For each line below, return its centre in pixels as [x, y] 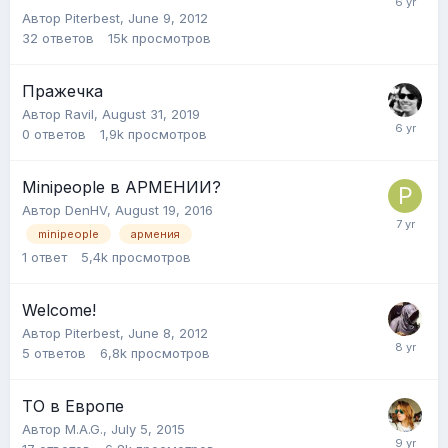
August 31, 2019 [151, 113]
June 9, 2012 [168, 17]
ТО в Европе [73, 405]
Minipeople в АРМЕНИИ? [121, 186]
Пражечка [62, 90]
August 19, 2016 [164, 209]
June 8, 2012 [168, 332]
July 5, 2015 [148, 428]
